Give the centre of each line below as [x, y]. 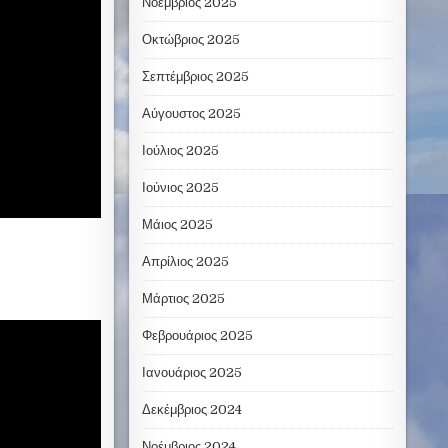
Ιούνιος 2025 [180, 188]
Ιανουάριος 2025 [191, 373]
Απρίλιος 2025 [185, 262]
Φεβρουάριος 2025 [197, 336]
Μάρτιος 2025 [183, 299]
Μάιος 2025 [177, 225]
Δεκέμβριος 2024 [191, 410]
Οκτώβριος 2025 [190, 40]
